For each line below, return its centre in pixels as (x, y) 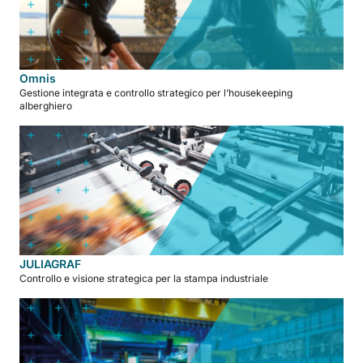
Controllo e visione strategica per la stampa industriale (144, 278)
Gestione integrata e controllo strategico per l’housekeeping (156, 92)
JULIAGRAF (50, 263)
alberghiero (46, 105)
